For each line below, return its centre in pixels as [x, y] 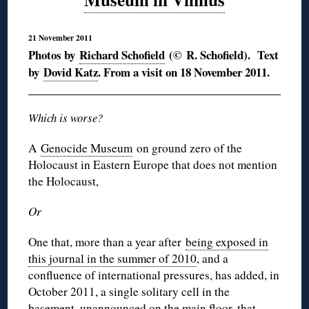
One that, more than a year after [107, 242]
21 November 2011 [61, 38]
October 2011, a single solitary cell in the [129, 292]
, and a [213, 259]
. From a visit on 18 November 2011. [184, 72]
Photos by [54, 55]
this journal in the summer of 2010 [113, 259]
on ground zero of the [188, 148]
